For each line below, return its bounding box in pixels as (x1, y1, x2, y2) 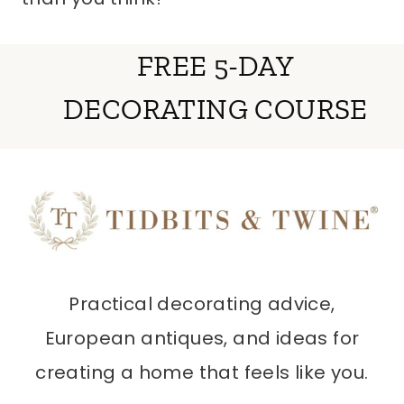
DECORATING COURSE (63, 92, 368, 126)
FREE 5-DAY (137, 49, 294, 83)
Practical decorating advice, (69, 291, 335, 317)
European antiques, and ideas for (44, 326, 360, 352)
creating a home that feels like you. (35, 360, 369, 386)
